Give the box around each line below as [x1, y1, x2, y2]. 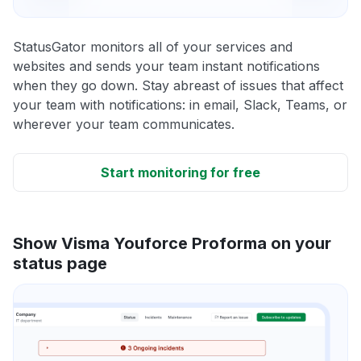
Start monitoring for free [101, 164, 260, 180]
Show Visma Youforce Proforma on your [13, 233, 331, 253]
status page [13, 253, 107, 273]
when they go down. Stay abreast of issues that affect [13, 77, 343, 93]
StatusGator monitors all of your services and [13, 38, 293, 55]
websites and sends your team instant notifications [13, 57, 320, 74]
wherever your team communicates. [13, 115, 234, 132]
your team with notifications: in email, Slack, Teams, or [13, 96, 347, 113]
